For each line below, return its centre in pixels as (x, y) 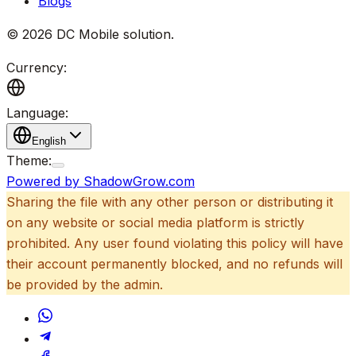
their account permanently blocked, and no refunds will (174, 263)
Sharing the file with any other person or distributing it (170, 201)
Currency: (37, 67)
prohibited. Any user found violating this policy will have (175, 243)
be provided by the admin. (85, 284)
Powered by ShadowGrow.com (101, 181)
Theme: (29, 160)
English (49, 141)
